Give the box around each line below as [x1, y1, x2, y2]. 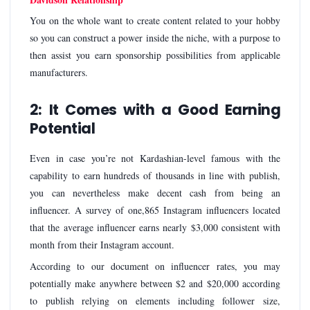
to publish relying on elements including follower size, [30, 293, 280, 307]
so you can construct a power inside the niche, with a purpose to [30, 31, 280, 45]
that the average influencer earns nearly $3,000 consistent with [30, 221, 280, 235]
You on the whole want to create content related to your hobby [30, 14, 280, 28]
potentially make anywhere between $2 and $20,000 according [30, 276, 280, 290]
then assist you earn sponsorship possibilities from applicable [30, 48, 280, 62]
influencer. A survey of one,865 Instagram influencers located [30, 203, 280, 217]
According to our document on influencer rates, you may [30, 259, 280, 273]
